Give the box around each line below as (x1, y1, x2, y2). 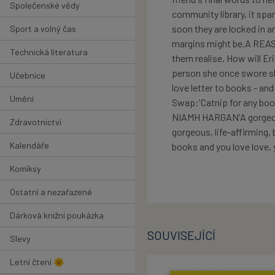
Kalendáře (10, 139, 49, 150)
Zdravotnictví (10, 116, 61, 127)
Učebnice (10, 69, 45, 80)
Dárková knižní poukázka (10, 209, 104, 220)
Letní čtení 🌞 (10, 256, 64, 267)
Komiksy (10, 163, 41, 174)
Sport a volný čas (10, 23, 76, 34)
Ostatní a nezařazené (10, 186, 92, 197)
